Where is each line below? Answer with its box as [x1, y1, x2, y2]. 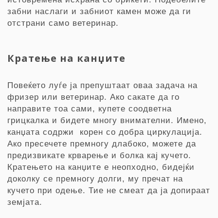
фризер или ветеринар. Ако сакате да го [7, 92, 180, 102]
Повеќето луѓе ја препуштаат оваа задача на [7, 81, 198, 90]
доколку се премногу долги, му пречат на [7, 174, 183, 183]
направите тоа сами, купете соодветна [7, 104, 172, 113]
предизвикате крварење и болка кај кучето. [7, 151, 191, 160]
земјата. [7, 198, 42, 207]
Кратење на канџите [7, 52, 126, 65]
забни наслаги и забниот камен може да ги [7, 7, 191, 16]
